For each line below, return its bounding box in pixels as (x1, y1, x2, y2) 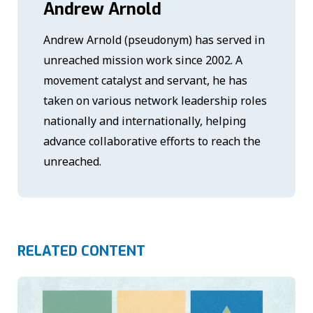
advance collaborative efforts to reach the (43, 133, 261, 150)
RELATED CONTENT (17, 242, 145, 261)
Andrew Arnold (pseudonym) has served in (43, 32, 265, 48)
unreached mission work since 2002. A (43, 52, 243, 68)
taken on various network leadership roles (43, 93, 268, 109)
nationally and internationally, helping (43, 113, 247, 129)
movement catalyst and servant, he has (43, 73, 248, 89)
